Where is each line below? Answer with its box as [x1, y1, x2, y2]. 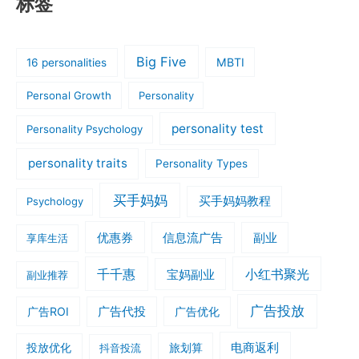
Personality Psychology [26, 122, 143, 135]
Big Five [136, 53, 187, 70]
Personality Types [155, 157, 248, 171]
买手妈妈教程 [198, 194, 271, 209]
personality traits [27, 155, 127, 171]
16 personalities [26, 55, 107, 69]
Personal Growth [26, 88, 111, 102]
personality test [171, 120, 264, 136]
